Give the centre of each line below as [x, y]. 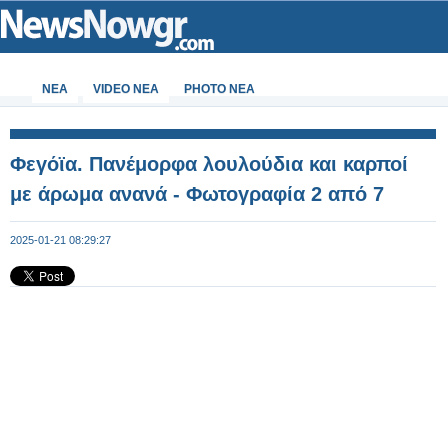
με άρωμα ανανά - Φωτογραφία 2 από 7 [197, 194]
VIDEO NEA [126, 89]
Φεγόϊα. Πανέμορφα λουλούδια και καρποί [209, 164]
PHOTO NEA [219, 89]
